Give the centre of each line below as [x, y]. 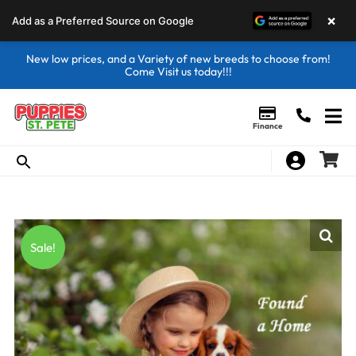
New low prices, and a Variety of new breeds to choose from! [178, 59]
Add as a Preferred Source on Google [103, 21]
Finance [267, 126]
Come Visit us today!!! [178, 72]
